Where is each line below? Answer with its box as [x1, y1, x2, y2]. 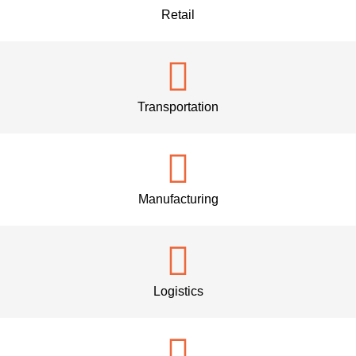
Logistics [153, 284, 203, 299]
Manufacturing [137, 192, 219, 207]
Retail [161, 8, 195, 22]
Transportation [137, 100, 219, 114]
